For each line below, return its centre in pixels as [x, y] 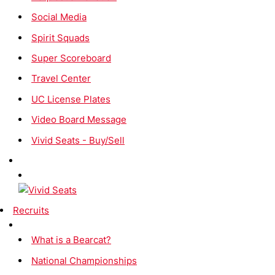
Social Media [59, 17]
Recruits [31, 211]
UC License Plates [71, 99]
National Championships [84, 260]
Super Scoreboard [71, 58]
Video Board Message [79, 120]
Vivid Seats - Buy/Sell [78, 140]
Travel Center [61, 79]
